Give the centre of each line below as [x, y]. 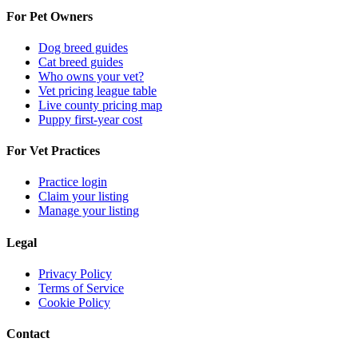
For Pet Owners [50, 16]
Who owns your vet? [91, 76]
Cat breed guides [81, 62]
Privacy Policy [75, 273]
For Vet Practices [53, 151]
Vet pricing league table [97, 90]
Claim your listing [84, 197]
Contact [28, 334]
